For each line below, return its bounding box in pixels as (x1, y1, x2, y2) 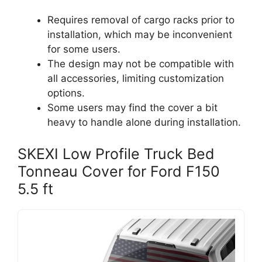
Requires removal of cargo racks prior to (47, 14, 235, 26)
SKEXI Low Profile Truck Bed (18, 144, 215, 163)
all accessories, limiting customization (47, 73, 224, 85)
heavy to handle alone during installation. (47, 116, 241, 129)
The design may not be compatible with (47, 58, 234, 70)
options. (47, 87, 85, 99)
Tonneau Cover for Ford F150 (18, 162, 220, 180)
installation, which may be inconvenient (47, 29, 232, 41)
